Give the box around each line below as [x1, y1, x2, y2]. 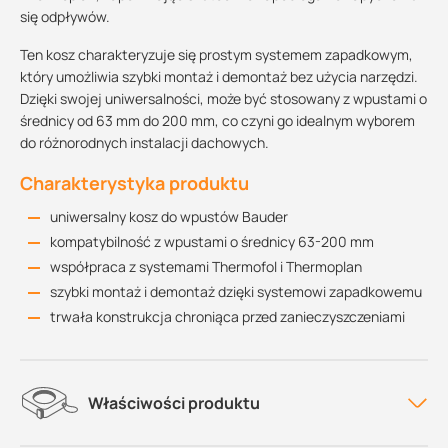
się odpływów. [20, 7, 110, 26]
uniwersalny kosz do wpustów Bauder [50, 207, 288, 226]
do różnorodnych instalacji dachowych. [20, 133, 269, 152]
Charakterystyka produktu [20, 171, 249, 195]
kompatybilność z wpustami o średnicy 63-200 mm [50, 232, 374, 251]
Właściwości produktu [88, 392, 260, 414]
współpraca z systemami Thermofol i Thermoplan [50, 257, 362, 276]
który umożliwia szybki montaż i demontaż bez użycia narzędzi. [20, 67, 418, 86]
